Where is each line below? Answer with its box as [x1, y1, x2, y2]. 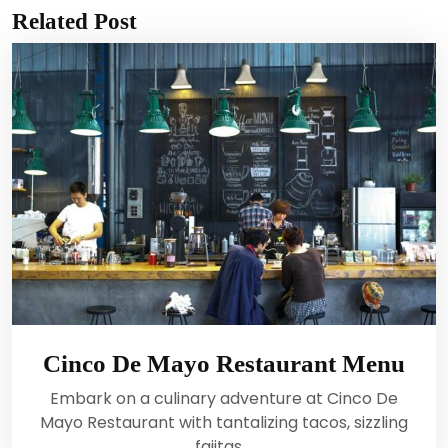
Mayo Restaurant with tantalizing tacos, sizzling [40, 411, 408, 435]
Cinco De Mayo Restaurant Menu [43, 350, 405, 378]
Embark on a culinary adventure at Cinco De [50, 387, 398, 411]
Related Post [12, 7, 137, 34]
